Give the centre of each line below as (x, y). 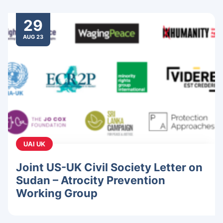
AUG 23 (33, 37)
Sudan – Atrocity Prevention (91, 180)
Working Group (57, 193)
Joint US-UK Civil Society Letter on (109, 167)
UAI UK (34, 144)
